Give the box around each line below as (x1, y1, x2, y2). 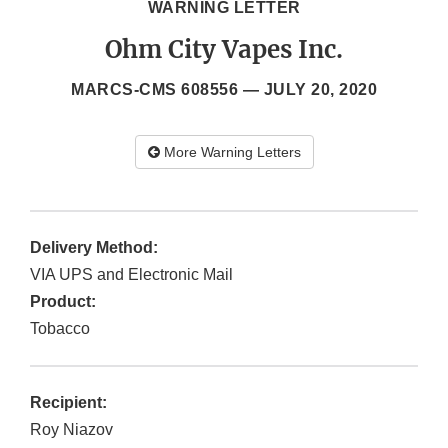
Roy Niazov (30, 421, 113, 439)
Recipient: (30, 394, 107, 412)
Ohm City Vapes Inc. (105, 34, 343, 66)
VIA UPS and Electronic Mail (30, 266, 233, 284)
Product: (30, 293, 96, 311)
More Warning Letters (159, 144, 301, 161)
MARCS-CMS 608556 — (71, 81, 264, 99)
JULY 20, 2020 (263, 81, 377, 99)
